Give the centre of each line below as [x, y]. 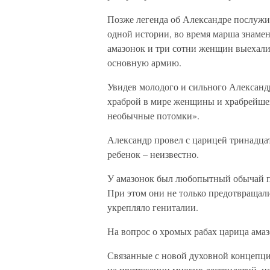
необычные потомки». [153, 115]
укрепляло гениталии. [153, 207]
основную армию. [144, 62]
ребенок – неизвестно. [153, 154]
